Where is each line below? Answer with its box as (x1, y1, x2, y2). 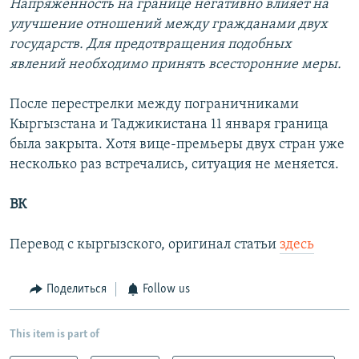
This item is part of (10, 328, 99, 341)
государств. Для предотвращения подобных (10, 37, 292, 53)
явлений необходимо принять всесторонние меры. (10, 57, 341, 73)
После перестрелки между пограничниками (10, 97, 299, 113)
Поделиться (46, 283, 107, 296)
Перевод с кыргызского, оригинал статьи (10, 237, 280, 253)
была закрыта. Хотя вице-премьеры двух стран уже (10, 137, 345, 153)
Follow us (143, 283, 190, 296)
